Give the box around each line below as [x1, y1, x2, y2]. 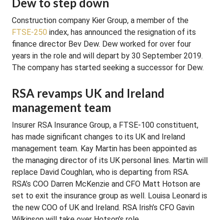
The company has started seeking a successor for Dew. [12, 63, 204, 72]
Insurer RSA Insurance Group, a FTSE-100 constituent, [12, 120, 198, 130]
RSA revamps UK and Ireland [12, 86, 165, 100]
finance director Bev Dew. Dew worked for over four [12, 39, 191, 49]
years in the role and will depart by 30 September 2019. [12, 51, 203, 60]
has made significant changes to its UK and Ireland [12, 132, 185, 141]
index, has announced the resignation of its [47, 27, 196, 37]
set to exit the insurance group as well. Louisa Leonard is [12, 191, 207, 200]
